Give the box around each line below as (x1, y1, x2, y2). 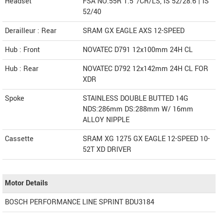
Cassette (5, 133, 34, 144)
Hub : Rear (5, 63, 38, 74)
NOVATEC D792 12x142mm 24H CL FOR (83, 63, 208, 74)
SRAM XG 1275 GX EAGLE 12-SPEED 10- (83, 133, 210, 144)
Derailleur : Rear (5, 25, 56, 36)
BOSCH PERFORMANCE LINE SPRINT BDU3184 (5, 197, 154, 207)
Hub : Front (5, 44, 40, 55)
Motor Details (5, 178, 48, 188)
